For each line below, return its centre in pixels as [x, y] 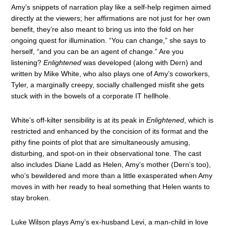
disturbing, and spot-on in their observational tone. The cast [106, 153]
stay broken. [31, 198]
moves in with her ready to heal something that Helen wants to [111, 187]
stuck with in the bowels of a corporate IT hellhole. [91, 96]
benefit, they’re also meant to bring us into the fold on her [103, 29]
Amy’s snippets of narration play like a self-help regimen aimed [111, 7]
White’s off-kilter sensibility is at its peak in [79, 120]
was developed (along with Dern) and [142, 63]
